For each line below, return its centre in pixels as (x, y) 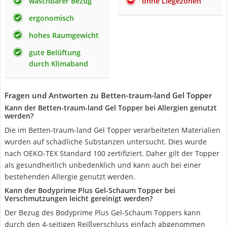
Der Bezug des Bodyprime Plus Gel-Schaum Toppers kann (103, 213)
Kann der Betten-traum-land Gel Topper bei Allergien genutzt (111, 108)
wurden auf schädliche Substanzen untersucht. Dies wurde (106, 142)
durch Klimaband (59, 64)
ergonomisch (51, 18)
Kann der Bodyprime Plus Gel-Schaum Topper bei (90, 190)
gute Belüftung (55, 52)
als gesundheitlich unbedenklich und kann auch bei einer (103, 165)
